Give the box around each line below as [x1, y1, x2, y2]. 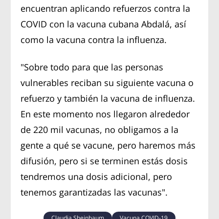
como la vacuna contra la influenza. [21, 33, 167, 45]
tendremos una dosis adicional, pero [21, 170, 173, 182]
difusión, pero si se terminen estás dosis [21, 154, 188, 167]
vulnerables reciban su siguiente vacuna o [21, 76, 194, 88]
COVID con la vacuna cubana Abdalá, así [21, 18, 187, 30]
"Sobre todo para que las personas [21, 61, 164, 73]
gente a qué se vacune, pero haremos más [21, 139, 196, 151]
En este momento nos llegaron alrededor [21, 108, 190, 120]
